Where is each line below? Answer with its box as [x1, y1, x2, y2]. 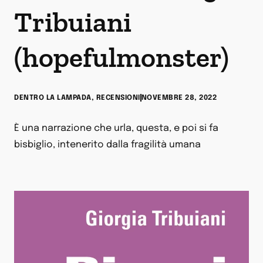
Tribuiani [14, 5, 131, 39]
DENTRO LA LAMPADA [14, 94, 92, 102]
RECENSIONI [96, 94, 140, 102]
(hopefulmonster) [14, 41, 229, 74]
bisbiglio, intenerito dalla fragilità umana [14, 140, 201, 150]
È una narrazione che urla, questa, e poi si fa [14, 123, 218, 133]
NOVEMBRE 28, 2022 [141, 94, 217, 102]
